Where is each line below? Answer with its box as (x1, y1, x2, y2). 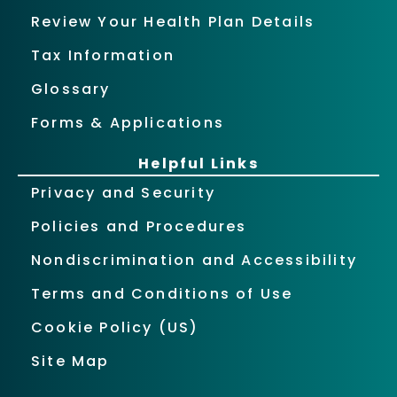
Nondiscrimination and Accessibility (31, 249, 357, 270)
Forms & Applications (31, 112, 224, 133)
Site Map (31, 350, 110, 371)
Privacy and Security (31, 182, 215, 203)
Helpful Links (138, 152, 259, 174)
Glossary (31, 78, 111, 99)
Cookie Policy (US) (31, 316, 199, 338)
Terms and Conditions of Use (31, 283, 293, 304)
